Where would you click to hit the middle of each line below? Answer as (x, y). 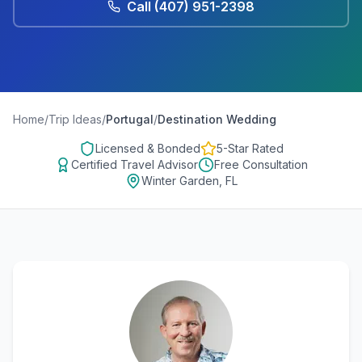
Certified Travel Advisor (134, 164)
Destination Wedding (217, 119)
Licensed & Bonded (147, 148)
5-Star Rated (250, 148)
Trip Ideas (75, 119)
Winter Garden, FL (189, 181)
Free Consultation (261, 164)
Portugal (130, 119)
